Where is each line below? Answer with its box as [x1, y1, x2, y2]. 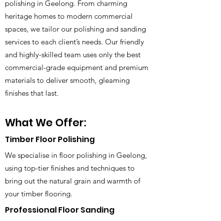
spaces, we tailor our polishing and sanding [5, 24, 146, 34]
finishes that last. [5, 88, 59, 98]
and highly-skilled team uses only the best [5, 50, 141, 59]
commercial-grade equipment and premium [5, 63, 148, 72]
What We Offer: [5, 115, 86, 130]
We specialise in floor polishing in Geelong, [5, 150, 147, 160]
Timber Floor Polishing [5, 134, 95, 145]
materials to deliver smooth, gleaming [5, 75, 130, 85]
